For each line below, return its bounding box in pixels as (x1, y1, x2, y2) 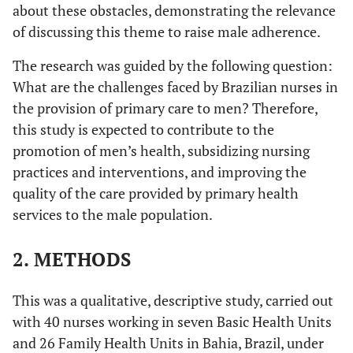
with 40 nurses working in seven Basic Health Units (13, 311, 332, 331)
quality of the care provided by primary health (13, 183, 299, 203)
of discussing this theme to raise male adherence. (13, 21, 321, 41)
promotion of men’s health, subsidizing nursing (13, 140, 310, 160)
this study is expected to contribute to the (13, 119, 274, 139)
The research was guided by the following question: (13, 55, 333, 75)
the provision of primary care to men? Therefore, (13, 98, 318, 117)
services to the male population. (13, 204, 213, 224)
